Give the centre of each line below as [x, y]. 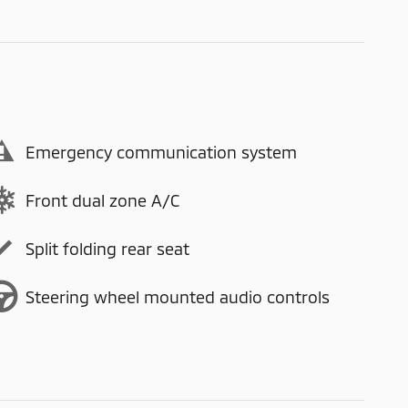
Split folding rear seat [107, 248]
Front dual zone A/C [102, 200]
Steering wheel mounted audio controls [178, 296]
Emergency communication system [161, 152]
